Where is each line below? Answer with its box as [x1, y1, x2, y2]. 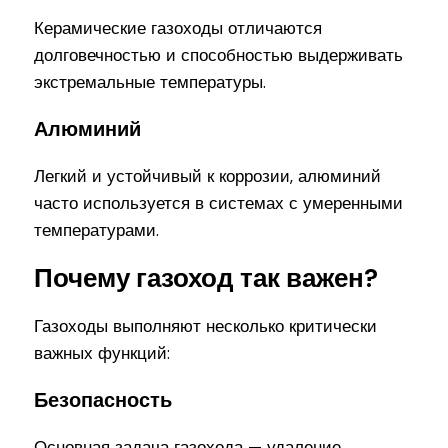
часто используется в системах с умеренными [34, 191, 404, 214]
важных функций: [34, 342, 171, 365]
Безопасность [34, 387, 173, 414]
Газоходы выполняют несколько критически [34, 315, 378, 338]
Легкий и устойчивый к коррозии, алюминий [34, 164, 382, 187]
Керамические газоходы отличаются [34, 17, 323, 40]
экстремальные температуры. [34, 71, 267, 94]
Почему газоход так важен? [34, 261, 379, 295]
